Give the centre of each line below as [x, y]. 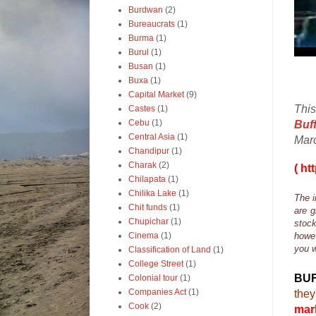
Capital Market [156, 95]
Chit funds [148, 207]
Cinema [144, 236]
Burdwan [146, 10]
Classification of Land [170, 250]
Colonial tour [153, 278]
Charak [142, 165]
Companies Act [157, 292]
